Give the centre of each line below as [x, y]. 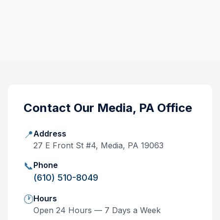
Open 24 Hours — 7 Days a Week [97, 210]
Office [173, 108]
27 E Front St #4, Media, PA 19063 [98, 145]
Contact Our [60, 108]
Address [50, 134]
